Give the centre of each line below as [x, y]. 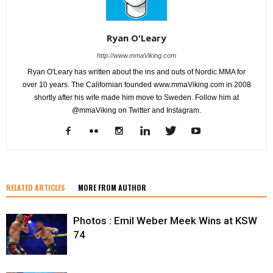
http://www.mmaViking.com [136, 55]
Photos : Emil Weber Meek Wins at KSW [165, 220]
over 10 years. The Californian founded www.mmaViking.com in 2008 [136, 84]
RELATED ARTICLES [36, 187]
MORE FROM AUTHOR [112, 187]
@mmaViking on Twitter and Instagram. [136, 110]
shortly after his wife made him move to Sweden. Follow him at [136, 97]
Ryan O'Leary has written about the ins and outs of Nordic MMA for [136, 72]
